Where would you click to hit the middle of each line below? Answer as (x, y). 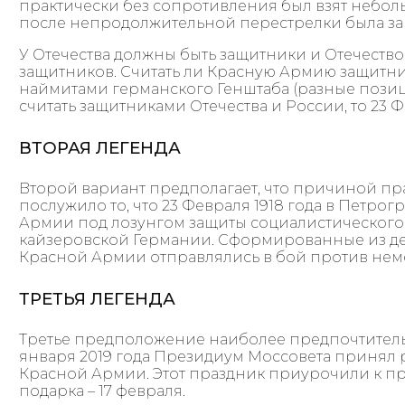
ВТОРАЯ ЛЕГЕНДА (100, 147)
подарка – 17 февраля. (103, 391)
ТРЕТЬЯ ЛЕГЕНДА (98, 298)
